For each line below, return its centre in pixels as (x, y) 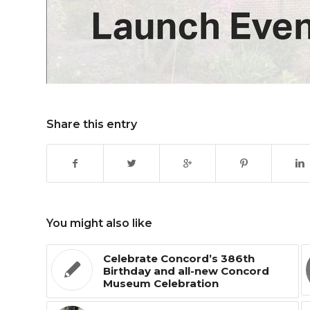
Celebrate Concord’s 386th (179, 258)
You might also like (99, 223)
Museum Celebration (161, 283)
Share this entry (92, 124)
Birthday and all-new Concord (186, 271)
